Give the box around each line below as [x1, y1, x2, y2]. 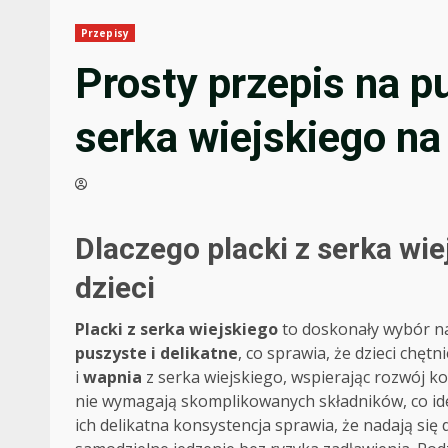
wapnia [83, 365, 142, 388]
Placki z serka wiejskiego [75, 317, 278, 340]
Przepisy [81, 25, 129, 40]
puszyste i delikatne [75, 341, 238, 364]
